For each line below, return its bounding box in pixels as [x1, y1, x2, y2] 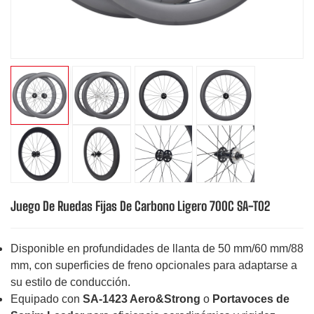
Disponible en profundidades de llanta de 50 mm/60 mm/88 [11, 243, 303, 255]
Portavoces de [212, 293, 289, 306]
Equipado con [11, 293, 80, 306]
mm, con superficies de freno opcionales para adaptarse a [11, 259, 297, 272]
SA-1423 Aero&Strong [80, 293, 203, 306]
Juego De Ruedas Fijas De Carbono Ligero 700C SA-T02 [11, 198, 270, 214]
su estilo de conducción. [11, 276, 130, 289]
